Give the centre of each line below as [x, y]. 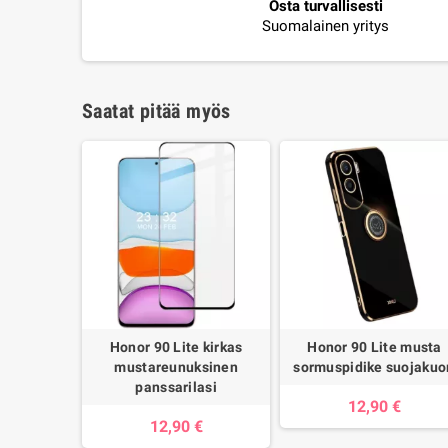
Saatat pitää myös [156, 110]
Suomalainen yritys [325, 25]
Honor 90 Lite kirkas [176, 347]
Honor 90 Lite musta [374, 347]
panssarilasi [176, 387]
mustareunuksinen [176, 367]
